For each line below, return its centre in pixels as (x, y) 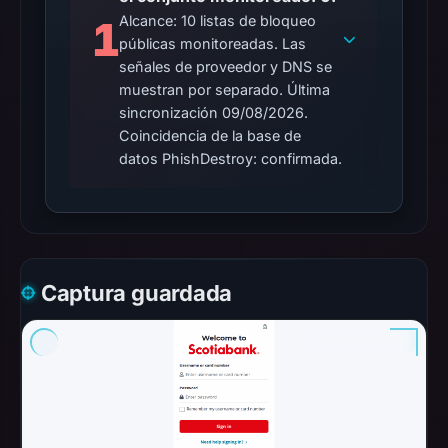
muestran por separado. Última (225, 89)
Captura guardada (136, 293)
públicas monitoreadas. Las (213, 43)
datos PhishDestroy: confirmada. (231, 158)
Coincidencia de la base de (210, 135)
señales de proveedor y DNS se (226, 66)
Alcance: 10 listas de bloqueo (218, 20)
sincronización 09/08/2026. (214, 112)
